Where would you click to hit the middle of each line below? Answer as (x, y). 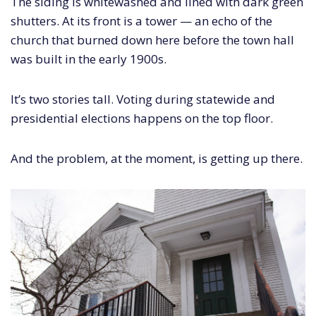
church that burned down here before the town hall (152, 39)
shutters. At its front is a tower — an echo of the (141, 20)
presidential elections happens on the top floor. (142, 118)
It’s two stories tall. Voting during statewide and (143, 99)
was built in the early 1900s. (89, 59)
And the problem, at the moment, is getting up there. (157, 158)
